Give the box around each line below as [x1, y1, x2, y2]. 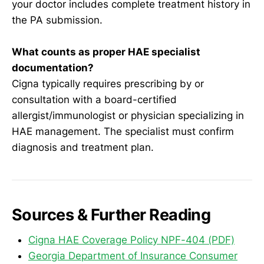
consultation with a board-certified [12, 93, 177, 105]
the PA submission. [12, 14, 103, 26]
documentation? [12, 61, 94, 74]
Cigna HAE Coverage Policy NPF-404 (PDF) [28, 233, 235, 246]
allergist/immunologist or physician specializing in [12, 109, 244, 121]
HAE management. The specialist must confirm [12, 125, 234, 137]
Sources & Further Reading [12, 205, 211, 225]
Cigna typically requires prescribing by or [12, 77, 204, 90]
